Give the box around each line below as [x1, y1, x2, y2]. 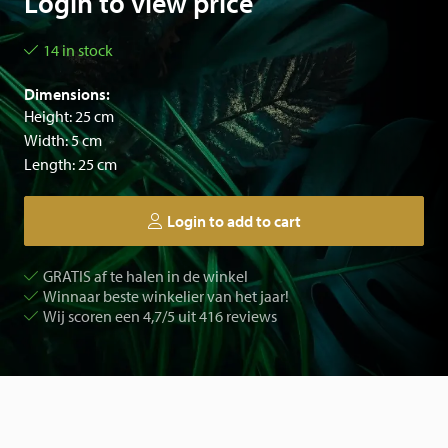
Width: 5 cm [24, 130, 102, 150]
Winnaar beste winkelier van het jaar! [43, 286, 289, 306]
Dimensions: [24, 84, 110, 104]
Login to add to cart [166, 211, 301, 231]
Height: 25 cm [24, 106, 114, 126]
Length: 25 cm [24, 154, 117, 174]
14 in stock [43, 40, 113, 60]
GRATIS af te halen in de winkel [43, 266, 248, 286]
